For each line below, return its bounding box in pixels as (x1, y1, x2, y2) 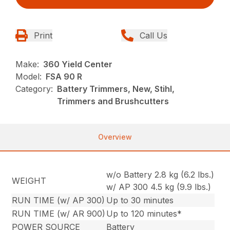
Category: (15, 84, 53, 94)
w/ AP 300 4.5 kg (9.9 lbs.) (106, 182, 212, 193)
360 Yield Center (43, 59, 113, 70)
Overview (98, 132, 132, 142)
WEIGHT (12, 176, 47, 186)
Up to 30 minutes (106, 195, 174, 206)
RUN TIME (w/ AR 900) (12, 208, 106, 219)
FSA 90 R (46, 71, 83, 82)
